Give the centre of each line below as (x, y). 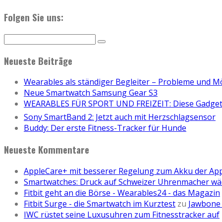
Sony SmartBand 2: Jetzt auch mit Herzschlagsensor (120, 117)
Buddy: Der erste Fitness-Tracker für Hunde (105, 128)
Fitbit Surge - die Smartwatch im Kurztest (100, 203)
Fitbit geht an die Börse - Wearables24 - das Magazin (122, 193)
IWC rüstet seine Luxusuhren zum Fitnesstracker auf (122, 214)
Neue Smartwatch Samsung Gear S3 (91, 93)
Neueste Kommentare (47, 150)
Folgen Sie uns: (34, 17)
